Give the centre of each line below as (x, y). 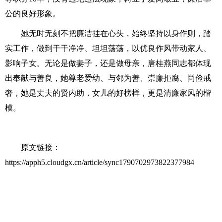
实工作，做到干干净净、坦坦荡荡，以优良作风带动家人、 (108, 48)
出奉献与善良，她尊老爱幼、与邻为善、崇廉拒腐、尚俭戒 (108, 78)
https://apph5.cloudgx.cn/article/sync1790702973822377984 (100, 162)
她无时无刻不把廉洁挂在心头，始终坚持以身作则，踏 (116, 33)
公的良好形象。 (33, 14)
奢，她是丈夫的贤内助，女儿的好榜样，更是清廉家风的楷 (108, 93)
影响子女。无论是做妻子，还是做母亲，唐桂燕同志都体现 (108, 63)
